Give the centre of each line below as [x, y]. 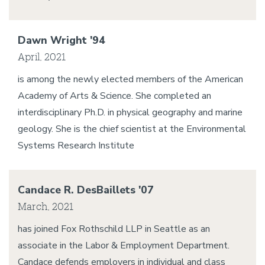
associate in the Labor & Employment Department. [124, 245]
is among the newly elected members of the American [130, 79]
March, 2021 [46, 206]
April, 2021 [42, 56]
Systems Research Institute [76, 146]
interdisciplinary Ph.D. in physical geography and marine [130, 112]
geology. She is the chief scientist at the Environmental [132, 129]
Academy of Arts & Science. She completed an [114, 96]
